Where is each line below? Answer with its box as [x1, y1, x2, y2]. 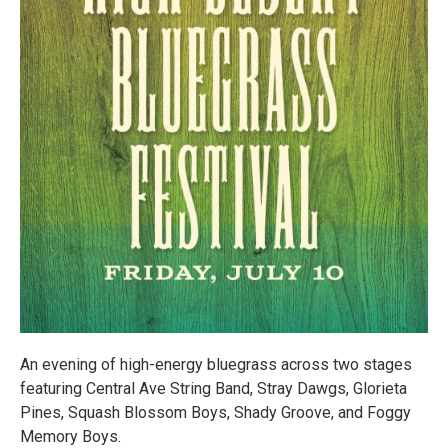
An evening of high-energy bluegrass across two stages [20, 354, 412, 374]
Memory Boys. [20, 426, 121, 446]
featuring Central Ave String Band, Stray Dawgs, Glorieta [20, 378, 407, 398]
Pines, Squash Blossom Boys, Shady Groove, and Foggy [20, 402, 411, 422]
